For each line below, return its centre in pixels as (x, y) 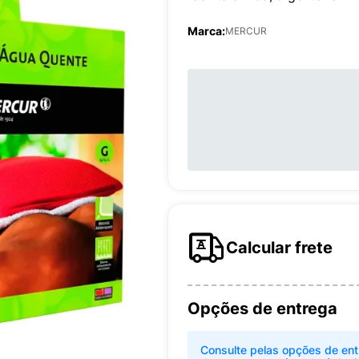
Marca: (206, 31)
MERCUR (246, 31)
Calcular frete (279, 248)
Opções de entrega (262, 309)
